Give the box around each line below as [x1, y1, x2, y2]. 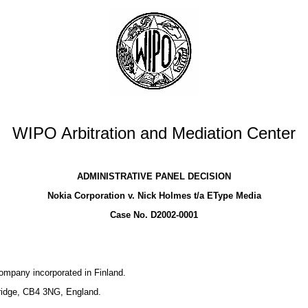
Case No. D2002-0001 [110, 210, 198, 220]
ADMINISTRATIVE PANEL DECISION [77, 171, 231, 181]
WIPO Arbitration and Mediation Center [12, 124, 296, 142]
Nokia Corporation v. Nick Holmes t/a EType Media [47, 190, 261, 201]
